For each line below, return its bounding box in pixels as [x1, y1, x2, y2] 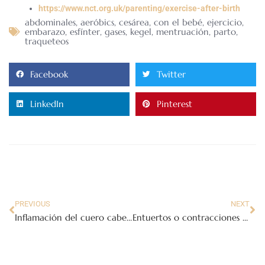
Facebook [30, 69, 68, 80]
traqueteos [25, 35, 69, 47]
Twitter [157, 69, 186, 80]
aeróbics [80, 16, 114, 28]
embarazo [25, 25, 65, 37]
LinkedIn [30, 98, 64, 110]
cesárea [119, 16, 149, 28]
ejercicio [207, 16, 242, 28]
